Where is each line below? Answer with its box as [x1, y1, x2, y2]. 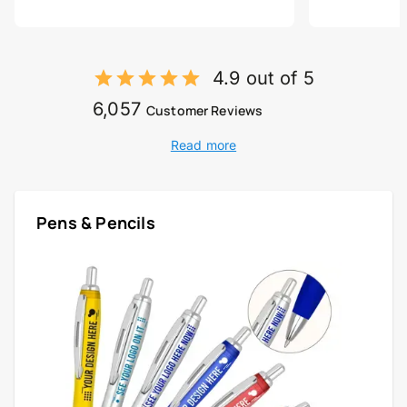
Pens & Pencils [36, 211, 155, 233]
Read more [170, 136, 237, 153]
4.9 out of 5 [213, 66, 314, 89]
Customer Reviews [146, 101, 263, 119]
